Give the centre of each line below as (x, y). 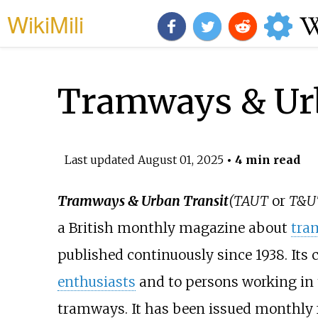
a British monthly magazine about (174, 228)
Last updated (101, 159)
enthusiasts (96, 282)
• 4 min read (262, 159)
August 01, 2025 (180, 159)
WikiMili (45, 23)
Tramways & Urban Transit (143, 201)
